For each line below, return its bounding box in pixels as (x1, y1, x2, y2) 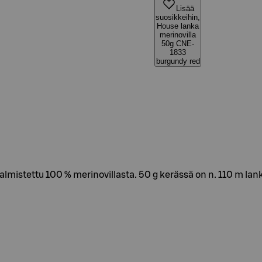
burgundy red (156, 57, 200, 65)
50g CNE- (161, 39, 194, 48)
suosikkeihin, (156, 13, 200, 22)
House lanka (157, 22, 199, 30)
